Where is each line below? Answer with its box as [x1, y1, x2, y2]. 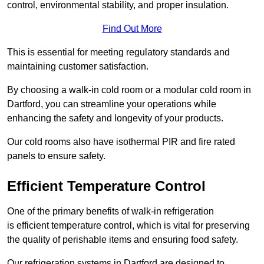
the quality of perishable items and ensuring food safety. [7, 235, 238, 245]
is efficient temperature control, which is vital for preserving [7, 220, 250, 231]
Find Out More [102, 24, 162, 34]
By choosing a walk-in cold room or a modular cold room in [7, 85, 251, 95]
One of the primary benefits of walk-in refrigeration [7, 206, 214, 217]
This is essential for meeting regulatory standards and [7, 47, 230, 58]
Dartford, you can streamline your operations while [7, 99, 216, 110]
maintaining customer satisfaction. [7, 61, 148, 72]
